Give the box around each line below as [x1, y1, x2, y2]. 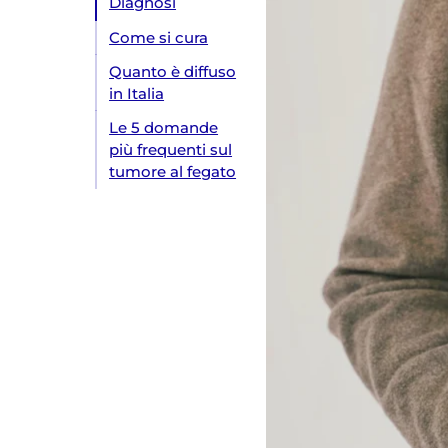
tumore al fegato [109, 162, 237, 181]
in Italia [109, 84, 165, 103]
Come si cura [109, 28, 209, 47]
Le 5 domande [109, 118, 219, 137]
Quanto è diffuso [109, 62, 237, 81]
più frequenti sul [109, 140, 233, 159]
